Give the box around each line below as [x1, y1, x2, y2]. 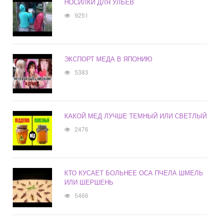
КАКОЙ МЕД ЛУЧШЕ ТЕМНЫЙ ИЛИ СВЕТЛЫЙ [64, 111, 207, 121]
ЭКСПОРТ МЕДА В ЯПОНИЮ [64, 54, 153, 64]
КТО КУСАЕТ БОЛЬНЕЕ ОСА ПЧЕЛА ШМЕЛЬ [64, 168, 204, 178]
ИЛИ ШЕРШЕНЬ [64, 177, 114, 187]
